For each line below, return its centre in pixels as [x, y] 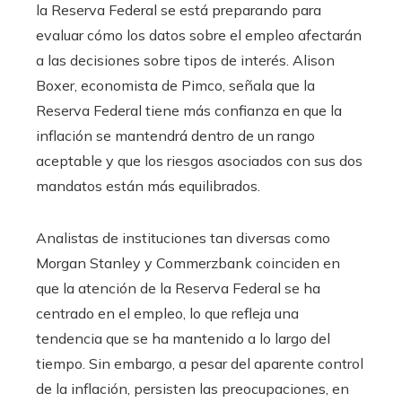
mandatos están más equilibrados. [148, 185]
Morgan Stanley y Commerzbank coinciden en [188, 262]
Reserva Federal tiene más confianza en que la [189, 110]
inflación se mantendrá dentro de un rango [175, 135]
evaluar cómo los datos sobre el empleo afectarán [199, 35]
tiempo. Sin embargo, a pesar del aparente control [200, 363]
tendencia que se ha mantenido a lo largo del [183, 338]
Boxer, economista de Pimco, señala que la [175, 85]
